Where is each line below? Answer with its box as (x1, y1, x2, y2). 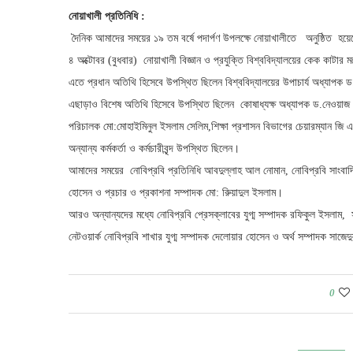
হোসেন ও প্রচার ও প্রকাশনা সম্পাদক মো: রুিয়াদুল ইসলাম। (69, 187, 283, 199)
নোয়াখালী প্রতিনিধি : (69, 10, 145, 23)
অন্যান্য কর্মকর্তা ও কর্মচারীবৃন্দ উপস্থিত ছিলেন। (69, 143, 240, 155)
